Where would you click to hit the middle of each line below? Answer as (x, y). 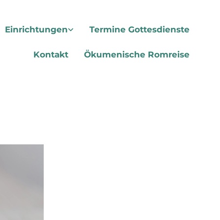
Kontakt (51, 55)
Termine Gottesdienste (139, 30)
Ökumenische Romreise (137, 55)
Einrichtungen (36, 30)
